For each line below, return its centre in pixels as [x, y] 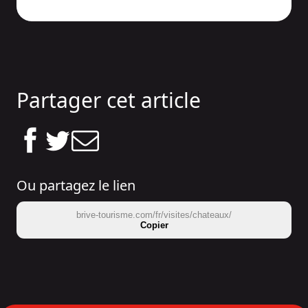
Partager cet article [109, 100]
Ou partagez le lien [76, 186]
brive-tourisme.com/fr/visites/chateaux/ [154, 215]
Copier [154, 225]
